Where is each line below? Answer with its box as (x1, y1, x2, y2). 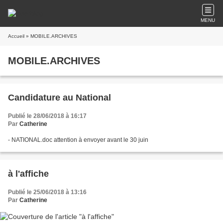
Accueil (8, 33, 24, 39)
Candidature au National (8, 93, 111, 103)
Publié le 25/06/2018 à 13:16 (8, 189, 87, 196)
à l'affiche (8, 169, 49, 179)
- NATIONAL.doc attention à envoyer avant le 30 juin (8, 136, 148, 143)
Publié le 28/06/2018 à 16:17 (8, 112, 87, 119)
